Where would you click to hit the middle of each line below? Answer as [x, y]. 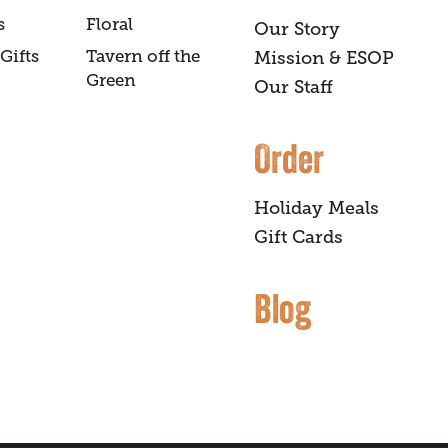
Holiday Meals [316, 208]
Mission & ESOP [324, 58]
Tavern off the [143, 57]
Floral [109, 25]
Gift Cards [298, 237]
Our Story [297, 29]
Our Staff [293, 87]
